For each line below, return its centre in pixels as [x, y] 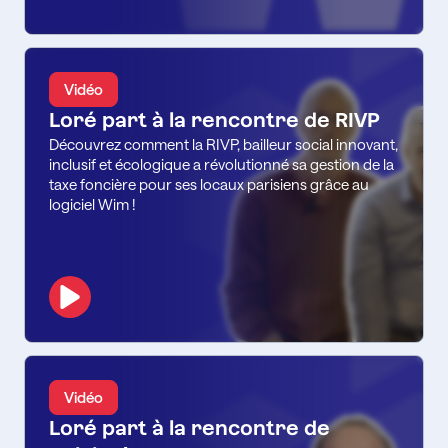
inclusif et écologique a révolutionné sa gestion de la [221, 163]
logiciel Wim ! [92, 203]
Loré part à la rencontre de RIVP [214, 119]
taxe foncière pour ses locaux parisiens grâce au [209, 183]
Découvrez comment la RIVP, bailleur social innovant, [223, 143]
